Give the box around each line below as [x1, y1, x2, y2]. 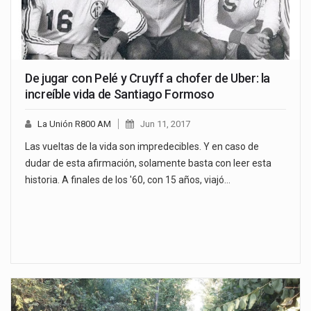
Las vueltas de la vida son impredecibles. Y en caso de [25, 140, 259, 152]
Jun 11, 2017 [140, 118, 190, 129]
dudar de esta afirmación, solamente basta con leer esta [25, 157, 271, 169]
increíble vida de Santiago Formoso [25, 86, 215, 101]
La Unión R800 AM [37, 118, 111, 129]
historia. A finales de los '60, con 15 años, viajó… [25, 174, 230, 185]
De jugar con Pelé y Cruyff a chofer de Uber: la [25, 70, 271, 85]
